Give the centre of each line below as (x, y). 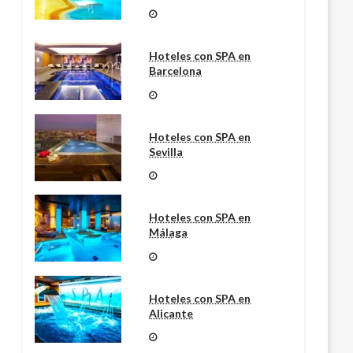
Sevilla (166, 151)
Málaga (169, 232)
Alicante (171, 313)
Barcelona (176, 71)
